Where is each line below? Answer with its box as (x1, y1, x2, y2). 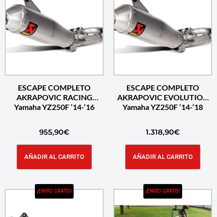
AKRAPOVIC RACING (16, 93, 93, 102)
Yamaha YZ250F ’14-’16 (14, 102, 94, 112)
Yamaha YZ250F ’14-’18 (123, 102, 203, 112)
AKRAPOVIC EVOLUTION (117, 93, 209, 102)
